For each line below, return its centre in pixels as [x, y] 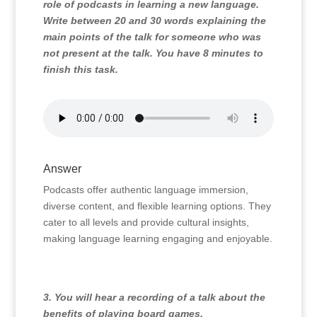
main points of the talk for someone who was [152, 37]
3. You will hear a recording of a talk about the [154, 297]
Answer [62, 169]
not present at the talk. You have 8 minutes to [153, 53]
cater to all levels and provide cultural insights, [146, 222]
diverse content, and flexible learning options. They [157, 206]
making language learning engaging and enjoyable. [157, 238]
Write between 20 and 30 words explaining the [154, 21]
